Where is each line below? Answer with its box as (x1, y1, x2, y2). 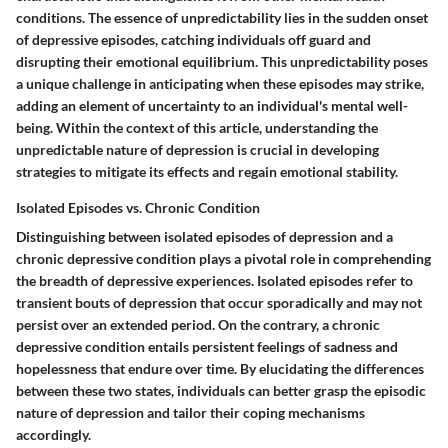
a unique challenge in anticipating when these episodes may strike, (16, 74, 424, 92)
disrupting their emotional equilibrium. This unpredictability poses (16, 52, 428, 70)
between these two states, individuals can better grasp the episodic (16, 381, 426, 399)
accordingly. (16, 425, 91, 443)
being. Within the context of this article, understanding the (16, 118, 378, 136)
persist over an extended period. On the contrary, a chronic (16, 315, 380, 333)
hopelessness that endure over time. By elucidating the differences (16, 359, 424, 377)
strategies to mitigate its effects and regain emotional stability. (16, 162, 398, 180)
